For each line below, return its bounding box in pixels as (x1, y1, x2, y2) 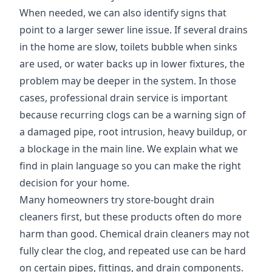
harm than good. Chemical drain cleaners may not (19, 227, 250, 240)
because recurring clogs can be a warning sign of (19, 108, 246, 121)
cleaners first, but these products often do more (19, 210, 242, 223)
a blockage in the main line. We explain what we (19, 142, 238, 155)
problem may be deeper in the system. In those (19, 74, 236, 87)
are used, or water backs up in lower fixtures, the (19, 57, 245, 70)
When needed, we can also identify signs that (19, 6, 226, 19)
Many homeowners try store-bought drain (19, 193, 214, 206)
